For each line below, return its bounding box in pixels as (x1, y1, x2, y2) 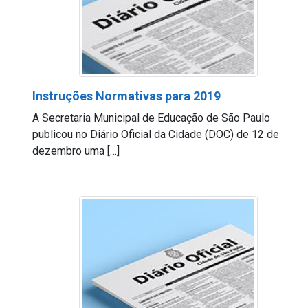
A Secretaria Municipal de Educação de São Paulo (32, 111, 270, 124)
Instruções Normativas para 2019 (32, 89, 221, 103)
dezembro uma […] (32, 144, 120, 157)
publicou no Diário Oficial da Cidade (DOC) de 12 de (32, 128, 279, 141)
